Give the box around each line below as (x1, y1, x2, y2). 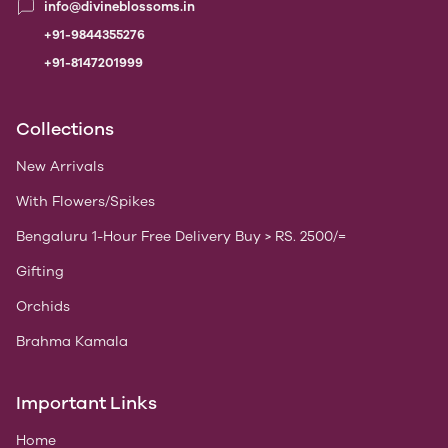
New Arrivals (16, 158, 104, 176)
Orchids (16, 298, 70, 316)
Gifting (16, 263, 64, 281)
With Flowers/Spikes (16, 193, 155, 211)
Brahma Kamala (16, 333, 128, 351)
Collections (16, 118, 114, 141)
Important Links (16, 392, 157, 415)
